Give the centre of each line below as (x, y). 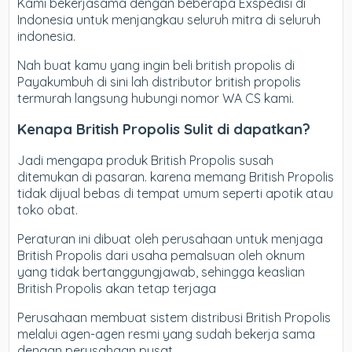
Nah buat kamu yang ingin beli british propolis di (156, 65)
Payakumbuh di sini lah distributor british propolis (159, 81)
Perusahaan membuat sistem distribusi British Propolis (174, 318)
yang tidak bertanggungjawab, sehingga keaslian (161, 272)
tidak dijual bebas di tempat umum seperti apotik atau (176, 194)
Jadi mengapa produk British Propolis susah (146, 161)
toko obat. (48, 210)
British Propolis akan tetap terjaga (117, 289)
